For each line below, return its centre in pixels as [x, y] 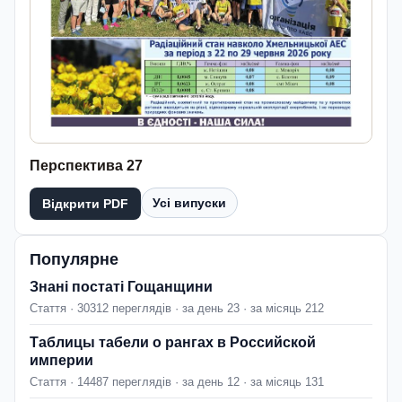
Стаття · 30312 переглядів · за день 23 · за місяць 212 [177, 308]
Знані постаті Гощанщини [121, 286]
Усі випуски [189, 202]
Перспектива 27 [86, 165]
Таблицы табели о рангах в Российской [173, 342]
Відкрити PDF [85, 203]
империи [61, 360]
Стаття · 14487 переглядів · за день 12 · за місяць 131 [177, 381]
